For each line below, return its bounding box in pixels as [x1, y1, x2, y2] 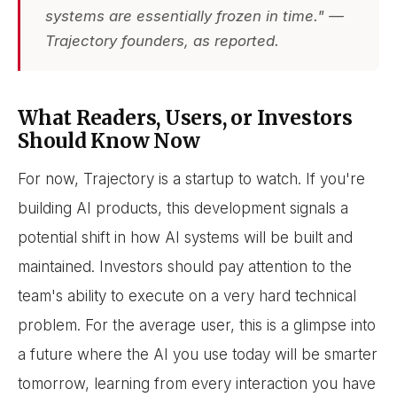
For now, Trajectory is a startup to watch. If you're [18, 170, 365, 189]
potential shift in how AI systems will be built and [18, 229, 353, 247]
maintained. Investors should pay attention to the [18, 258, 352, 276]
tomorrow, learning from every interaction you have [18, 375, 376, 393]
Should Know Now [18, 128, 200, 153]
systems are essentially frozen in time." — [45, 6, 344, 25]
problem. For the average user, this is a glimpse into [18, 316, 376, 335]
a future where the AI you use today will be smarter [18, 346, 378, 364]
